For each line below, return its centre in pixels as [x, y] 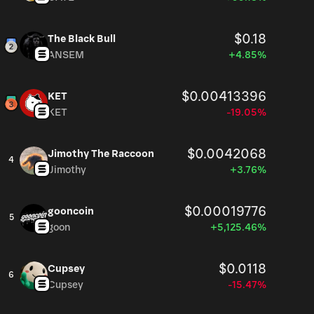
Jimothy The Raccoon [101, 154]
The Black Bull [82, 39]
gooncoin [71, 211]
